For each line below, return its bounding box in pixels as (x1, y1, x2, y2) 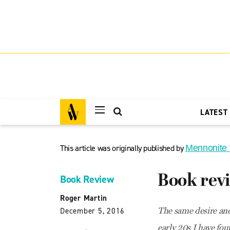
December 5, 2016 (60, 206, 125, 216)
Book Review (60, 172, 114, 186)
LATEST (200, 107, 228, 118)
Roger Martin (60, 193, 107, 203)
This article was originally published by (60, 143, 186, 154)
